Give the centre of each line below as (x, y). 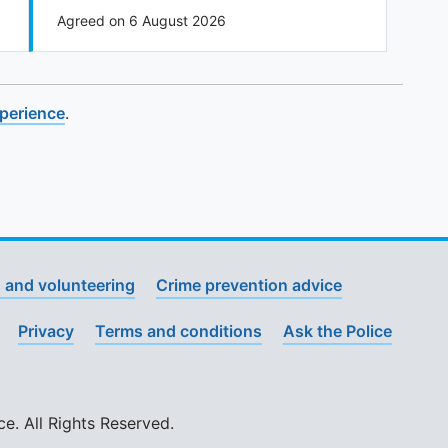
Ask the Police (337, 331)
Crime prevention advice (249, 285)
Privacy (46, 331)
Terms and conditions (178, 331)
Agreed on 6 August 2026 (141, 20)
